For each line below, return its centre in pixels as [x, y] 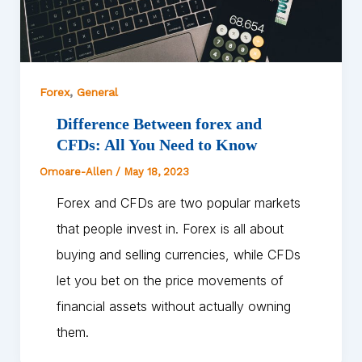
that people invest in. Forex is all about [170, 228]
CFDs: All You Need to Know [156, 144]
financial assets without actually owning [173, 306]
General [97, 92]
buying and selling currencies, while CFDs [178, 254]
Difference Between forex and [159, 123]
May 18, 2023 [156, 171]
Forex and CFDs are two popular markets [178, 202]
